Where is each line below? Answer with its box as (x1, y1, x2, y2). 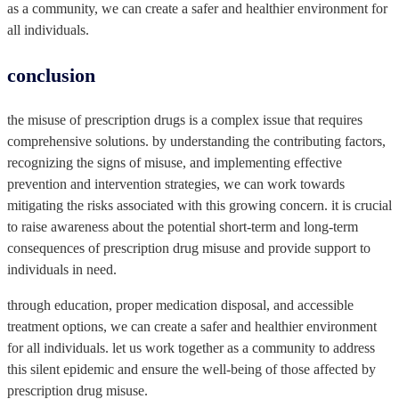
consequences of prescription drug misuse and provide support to (7, 240, 370, 256)
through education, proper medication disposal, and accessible (7, 297, 354, 313)
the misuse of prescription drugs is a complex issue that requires (7, 111, 362, 127)
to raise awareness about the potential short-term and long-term (7, 218, 358, 234)
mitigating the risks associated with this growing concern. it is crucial (7, 197, 392, 213)
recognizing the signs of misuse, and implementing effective (7, 154, 342, 170)
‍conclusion (7, 63, 95, 86)
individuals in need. (7, 261, 117, 277)
